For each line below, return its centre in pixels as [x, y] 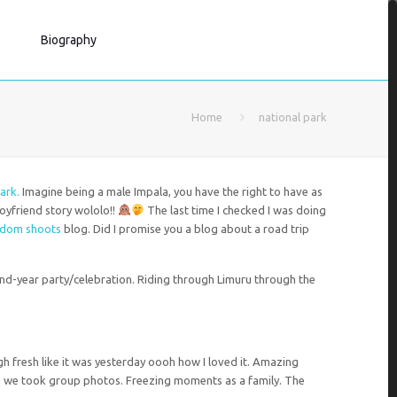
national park [292, 117]
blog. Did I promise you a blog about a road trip [187, 229]
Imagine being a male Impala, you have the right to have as [171, 191]
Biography [69, 40]
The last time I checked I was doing [235, 210]
